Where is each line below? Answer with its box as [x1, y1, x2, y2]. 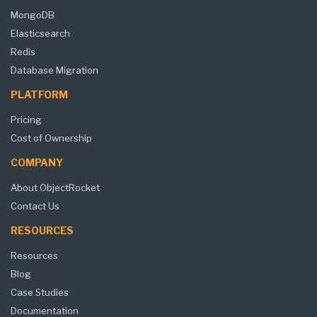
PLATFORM [11, 88, 68, 101]
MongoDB [11, 9, 54, 21]
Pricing [11, 114, 42, 126]
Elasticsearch [11, 28, 70, 40]
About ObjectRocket [11, 182, 100, 194]
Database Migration [11, 64, 98, 76]
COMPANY [11, 156, 63, 169]
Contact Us [11, 200, 59, 212]
